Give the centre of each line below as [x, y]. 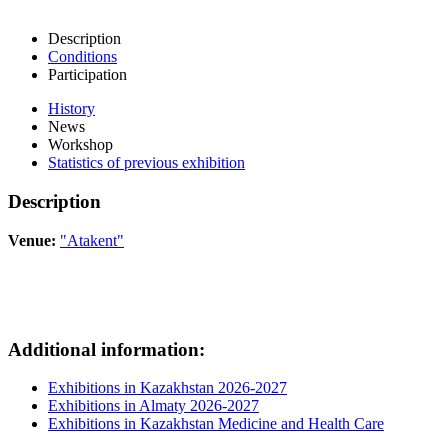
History [71, 109]
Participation [87, 75]
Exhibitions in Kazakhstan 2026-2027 [167, 388]
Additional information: [106, 349]
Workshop [80, 145]
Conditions [82, 57]
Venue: [32, 240]
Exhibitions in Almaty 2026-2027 [153, 406]
